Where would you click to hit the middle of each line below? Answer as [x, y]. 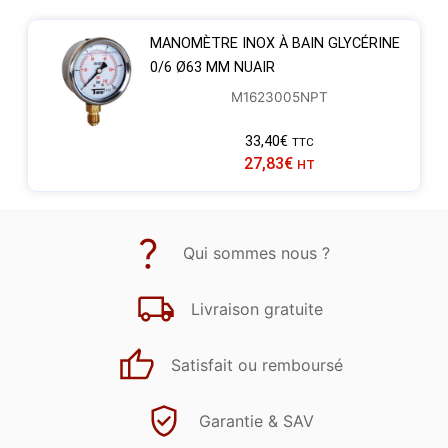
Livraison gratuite [256, 309]
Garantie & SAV [256, 421]
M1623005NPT [280, 96]
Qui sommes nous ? [256, 253]
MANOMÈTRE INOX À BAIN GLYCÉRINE [274, 43]
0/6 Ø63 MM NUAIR [212, 67]
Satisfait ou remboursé [256, 365]
